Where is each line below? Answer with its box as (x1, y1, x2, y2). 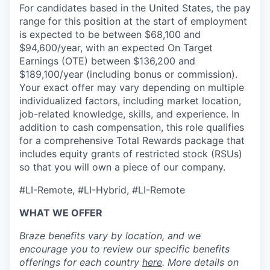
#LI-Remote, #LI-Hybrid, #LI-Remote (19, 184, 185, 196)
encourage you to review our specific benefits (19, 243, 230, 255)
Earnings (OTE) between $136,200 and (19, 55, 195, 67)
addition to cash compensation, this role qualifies (19, 121, 244, 133)
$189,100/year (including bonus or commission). (19, 68, 237, 80)
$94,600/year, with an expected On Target (19, 42, 213, 54)
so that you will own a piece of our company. (19, 161, 225, 173)
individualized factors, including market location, (19, 95, 241, 107)
